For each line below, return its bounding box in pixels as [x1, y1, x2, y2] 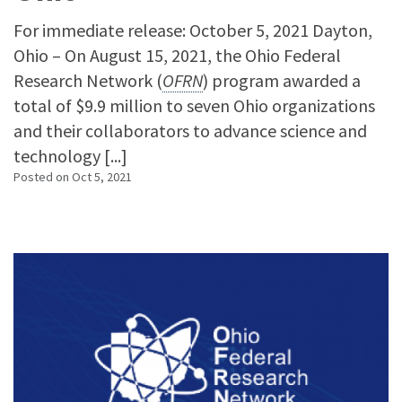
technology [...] [13, 144, 127, 167]
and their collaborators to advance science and [13, 119, 367, 142]
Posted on [13, 169, 72, 185]
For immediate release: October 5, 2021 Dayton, [13, 19, 372, 41]
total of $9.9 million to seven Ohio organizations [13, 94, 375, 117]
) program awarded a [203, 69, 361, 92]
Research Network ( [13, 69, 162, 92]
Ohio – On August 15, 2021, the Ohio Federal [13, 44, 341, 66]
